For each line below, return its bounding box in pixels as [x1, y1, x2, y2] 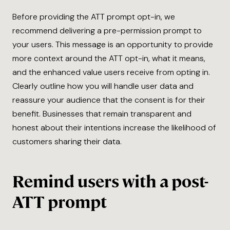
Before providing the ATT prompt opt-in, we [12, 11, 175, 23]
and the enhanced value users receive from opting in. [12, 67, 210, 78]
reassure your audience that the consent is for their [12, 94, 205, 106]
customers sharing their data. [12, 136, 122, 147]
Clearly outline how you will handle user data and [12, 81, 194, 92]
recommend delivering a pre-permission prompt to [12, 25, 202, 36]
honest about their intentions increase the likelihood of [12, 122, 216, 133]
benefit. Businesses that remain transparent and [12, 108, 191, 120]
